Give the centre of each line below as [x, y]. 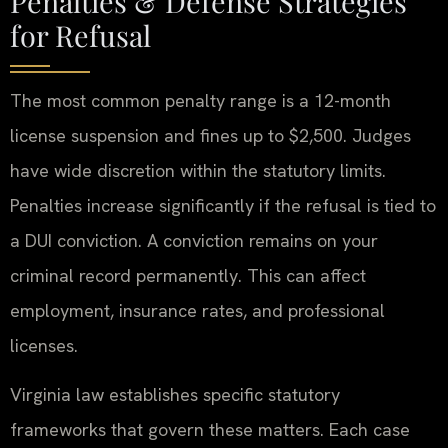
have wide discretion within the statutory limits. [198, 170]
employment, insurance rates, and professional [197, 310]
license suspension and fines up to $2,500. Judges [210, 135]
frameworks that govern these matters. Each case [210, 429]
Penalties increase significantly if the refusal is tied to [223, 205]
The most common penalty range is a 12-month [200, 100]
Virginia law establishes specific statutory [175, 394]
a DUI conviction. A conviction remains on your [194, 240]
